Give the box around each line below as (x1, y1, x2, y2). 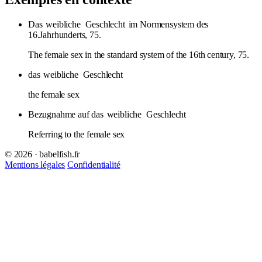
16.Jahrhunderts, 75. (28, 29, 101, 40)
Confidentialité (67, 159, 120, 170)
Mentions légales (5, 159, 65, 170)
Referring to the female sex (28, 129, 125, 139)
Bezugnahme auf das (28, 109, 106, 119)
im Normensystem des (126, 19, 209, 29)
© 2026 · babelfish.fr (5, 149, 80, 159)
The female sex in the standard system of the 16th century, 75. (28, 49, 250, 60)
